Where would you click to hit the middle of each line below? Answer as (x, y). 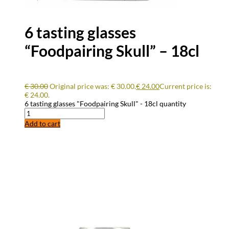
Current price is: (186, 86)
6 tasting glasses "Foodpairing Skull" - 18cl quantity (105, 103)
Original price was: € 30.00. (93, 86)
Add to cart (42, 123)
